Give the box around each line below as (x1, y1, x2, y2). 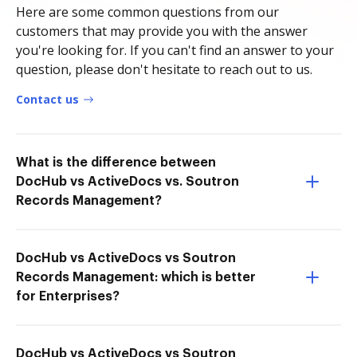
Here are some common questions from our (16, 3, 279, 21)
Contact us (16, 92, 79, 107)
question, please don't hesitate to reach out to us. (16, 61, 312, 78)
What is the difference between (16, 156, 216, 169)
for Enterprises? (16, 290, 120, 303)
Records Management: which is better (16, 271, 256, 284)
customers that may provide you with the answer (16, 22, 308, 40)
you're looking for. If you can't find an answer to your (16, 41, 334, 59)
